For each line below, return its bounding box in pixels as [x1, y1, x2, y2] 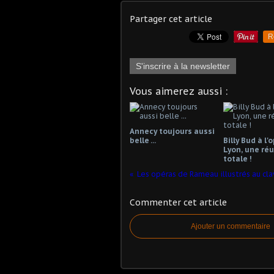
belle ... [130, 136, 156, 145]
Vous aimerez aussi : [130, 85, 228, 97]
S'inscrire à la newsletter [136, 61, 230, 71]
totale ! [223, 154, 251, 163]
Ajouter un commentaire [191, 222, 270, 231]
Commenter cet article [130, 197, 227, 208]
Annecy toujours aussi [130, 127, 215, 136]
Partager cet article [130, 13, 212, 24]
